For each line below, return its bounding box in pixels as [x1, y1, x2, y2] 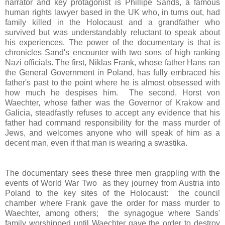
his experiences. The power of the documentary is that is [5, 38, 220, 47]
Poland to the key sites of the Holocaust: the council [5, 188, 220, 197]
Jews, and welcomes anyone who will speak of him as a [5, 128, 220, 137]
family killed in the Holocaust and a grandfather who [5, 18, 220, 27]
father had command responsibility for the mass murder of [5, 118, 220, 127]
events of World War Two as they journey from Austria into [5, 178, 220, 187]
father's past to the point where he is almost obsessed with [5, 78, 220, 87]
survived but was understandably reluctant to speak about [5, 28, 220, 37]
